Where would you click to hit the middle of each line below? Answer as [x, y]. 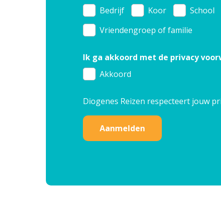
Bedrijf [112, 11]
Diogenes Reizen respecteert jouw [147, 101]
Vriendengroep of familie [146, 30]
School [202, 11]
